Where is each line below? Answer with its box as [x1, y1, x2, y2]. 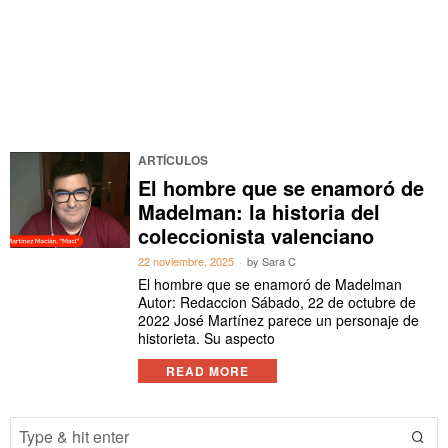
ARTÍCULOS [138, 151, 209, 169]
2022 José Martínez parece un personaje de [138, 310, 420, 330]
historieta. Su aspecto [138, 328, 276, 348]
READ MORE [166, 362, 250, 380]
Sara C [262, 253, 297, 269]
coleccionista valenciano [138, 221, 375, 250]
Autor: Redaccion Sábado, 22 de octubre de [138, 292, 417, 312]
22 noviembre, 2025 [138, 253, 235, 269]
